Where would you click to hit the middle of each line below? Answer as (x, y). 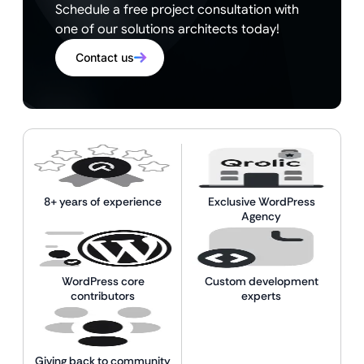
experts (261, 296)
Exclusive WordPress (261, 201)
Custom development (261, 281)
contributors (103, 296)
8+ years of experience (103, 201)
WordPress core (103, 281)
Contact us (105, 57)
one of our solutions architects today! (167, 29)
